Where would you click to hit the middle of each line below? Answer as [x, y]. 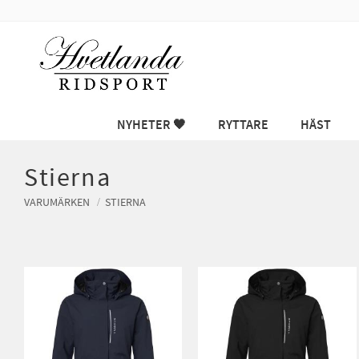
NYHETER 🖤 [151, 125]
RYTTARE [243, 125]
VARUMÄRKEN [57, 202]
